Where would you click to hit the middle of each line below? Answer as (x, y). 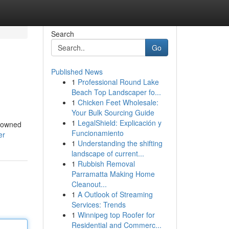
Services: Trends (98, 204)
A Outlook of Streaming (115, 194)
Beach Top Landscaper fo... (116, 92)
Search (62, 34)
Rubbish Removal (106, 164)
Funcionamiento (97, 133)
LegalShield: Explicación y (119, 123)
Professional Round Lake (118, 82)
